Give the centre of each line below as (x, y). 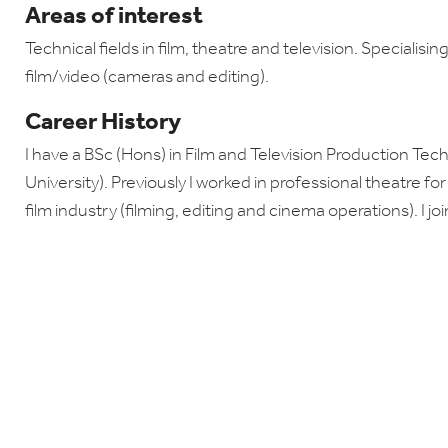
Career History (103, 123)
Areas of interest (114, 17)
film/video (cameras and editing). (147, 77)
